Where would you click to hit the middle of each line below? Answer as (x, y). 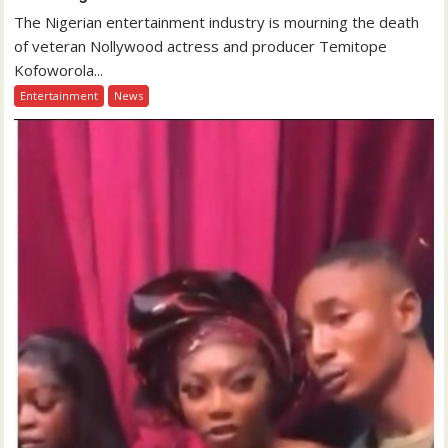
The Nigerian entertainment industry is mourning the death (217, 21)
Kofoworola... (59, 69)
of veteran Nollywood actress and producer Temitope (201, 45)
